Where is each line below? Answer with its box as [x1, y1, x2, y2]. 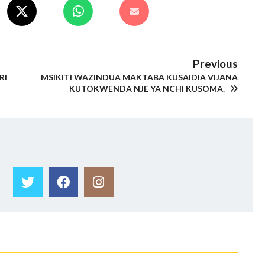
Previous [193, 57, 238, 70]
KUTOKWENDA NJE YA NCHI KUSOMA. [69, 83, 227, 93]
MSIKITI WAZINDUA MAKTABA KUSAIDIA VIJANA [41, 72, 238, 82]
